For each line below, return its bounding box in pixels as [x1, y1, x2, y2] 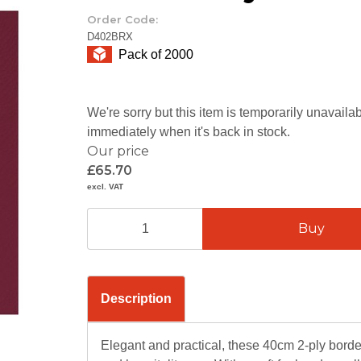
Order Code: [87, 13, 158, 26]
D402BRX [87, 31, 133, 43]
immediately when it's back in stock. [87, 124, 290, 139]
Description [101, 291, 172, 305]
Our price [87, 143, 149, 159]
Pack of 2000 [118, 47, 193, 61]
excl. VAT [87, 181, 123, 191]
